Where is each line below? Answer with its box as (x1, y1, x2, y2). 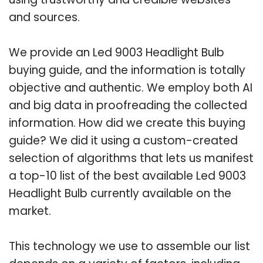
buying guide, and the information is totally (9, 62, 245, 78)
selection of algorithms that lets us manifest (9, 150, 254, 166)
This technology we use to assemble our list (9, 238, 250, 254)
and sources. (9, 9, 80, 25)
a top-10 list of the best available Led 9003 (9, 167, 246, 184)
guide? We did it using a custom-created (9, 132, 238, 149)
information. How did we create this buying (9, 114, 245, 131)
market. (9, 203, 51, 219)
